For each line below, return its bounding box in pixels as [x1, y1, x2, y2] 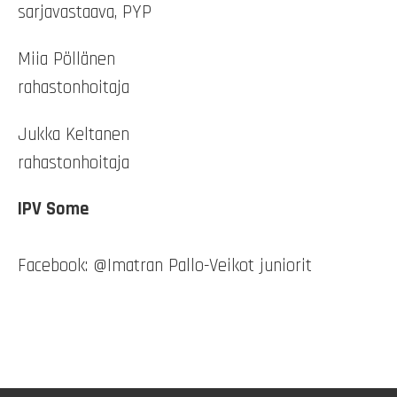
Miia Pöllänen [18, 48, 115, 72]
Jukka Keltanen [18, 122, 129, 146]
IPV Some [18, 198, 89, 222]
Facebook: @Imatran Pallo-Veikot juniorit [18, 254, 312, 278]
